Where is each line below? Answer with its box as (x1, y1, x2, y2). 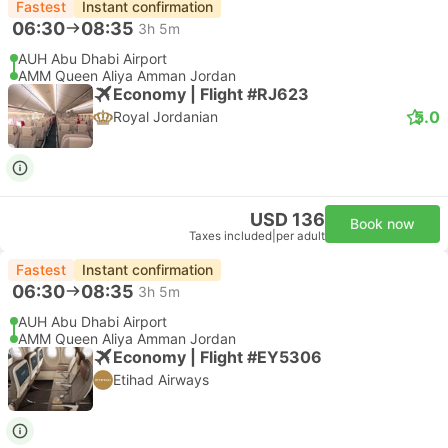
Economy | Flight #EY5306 (113, 346, 322, 367)
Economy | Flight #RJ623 (113, 83, 309, 104)
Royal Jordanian (113, 108, 218, 125)
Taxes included (189, 229, 272, 243)
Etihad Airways (113, 371, 209, 388)
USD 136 (250, 209, 325, 230)
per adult (276, 229, 325, 243)
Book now (350, 215, 415, 232)
